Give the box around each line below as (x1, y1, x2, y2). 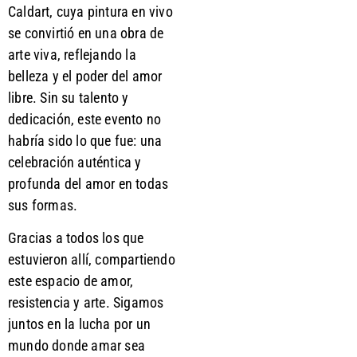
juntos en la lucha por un (8, 316, 151, 333)
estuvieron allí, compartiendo (8, 251, 175, 269)
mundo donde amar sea (8, 337, 145, 355)
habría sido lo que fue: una (8, 131, 163, 149)
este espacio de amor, (8, 273, 134, 290)
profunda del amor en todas (8, 175, 169, 192)
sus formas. (8, 196, 78, 214)
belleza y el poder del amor (8, 67, 163, 84)
